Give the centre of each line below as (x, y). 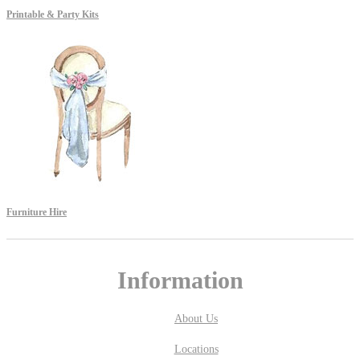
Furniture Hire (37, 212)
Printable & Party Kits (53, 14)
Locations (196, 349)
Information (180, 280)
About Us (196, 318)
